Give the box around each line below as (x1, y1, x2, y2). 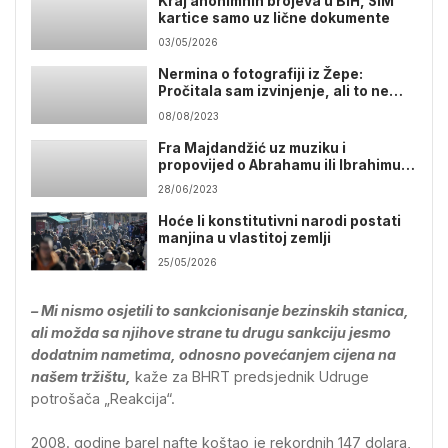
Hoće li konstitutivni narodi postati (158, 212, 402, 229)
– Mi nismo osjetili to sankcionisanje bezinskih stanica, (31, 302, 409, 320)
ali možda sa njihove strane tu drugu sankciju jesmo (31, 324, 391, 342)
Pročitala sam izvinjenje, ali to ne (158, 83, 390, 100)
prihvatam (158, 100, 231, 117)
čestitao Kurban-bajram (158, 173, 329, 190)
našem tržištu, (31, 368, 131, 386)
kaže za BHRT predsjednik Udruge (135, 368, 369, 386)
